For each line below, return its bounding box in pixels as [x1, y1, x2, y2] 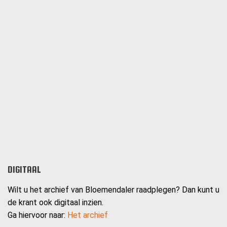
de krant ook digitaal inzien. [8, 198, 103, 208]
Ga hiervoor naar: [8, 210, 67, 220]
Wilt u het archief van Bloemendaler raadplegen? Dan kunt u [8, 185, 219, 195]
